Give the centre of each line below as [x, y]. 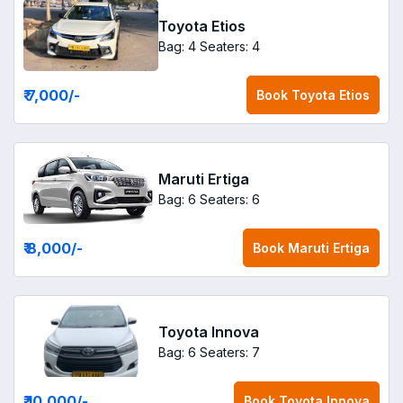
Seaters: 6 [230, 199]
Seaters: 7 [230, 352]
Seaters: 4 [230, 46]
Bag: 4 [177, 46]
